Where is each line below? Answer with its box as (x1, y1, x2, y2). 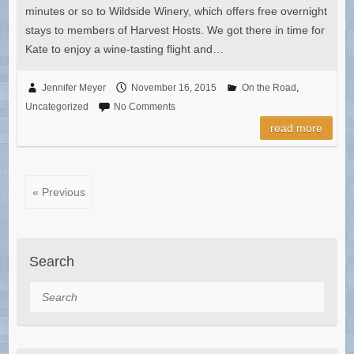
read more (270, 122, 323, 135)
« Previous (32, 186, 85, 199)
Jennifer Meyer (41, 82, 106, 94)
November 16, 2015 (130, 82, 217, 94)
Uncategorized (24, 101, 88, 113)
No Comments (113, 101, 175, 113)
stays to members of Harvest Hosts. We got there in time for (24, 24, 325, 37)
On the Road (241, 82, 296, 94)
